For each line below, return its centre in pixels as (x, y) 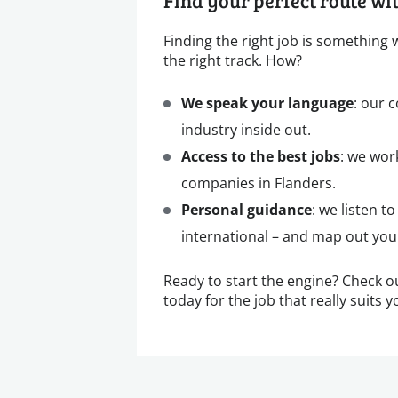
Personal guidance (247, 210)
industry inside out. (246, 129)
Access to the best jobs (261, 156)
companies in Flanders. (259, 183)
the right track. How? (233, 60)
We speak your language (267, 103)
